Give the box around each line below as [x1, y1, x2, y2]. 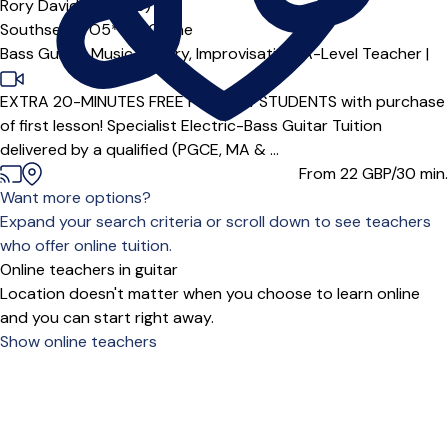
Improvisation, [196, 43, 302, 64]
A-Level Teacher [302, 43, 422, 64]
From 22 [299, 163, 362, 184]
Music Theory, [91, 43, 196, 64]
